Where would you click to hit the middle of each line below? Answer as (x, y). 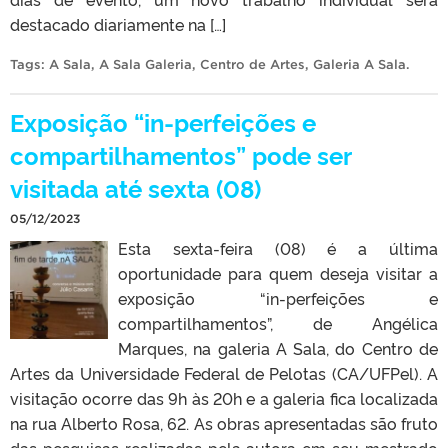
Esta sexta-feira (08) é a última (278, 247)
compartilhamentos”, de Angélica (278, 322)
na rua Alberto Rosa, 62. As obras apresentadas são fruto (224, 422)
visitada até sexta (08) (135, 187)
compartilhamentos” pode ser (180, 154)
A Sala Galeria (145, 64)
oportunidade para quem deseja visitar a (278, 272)
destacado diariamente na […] (118, 23)
